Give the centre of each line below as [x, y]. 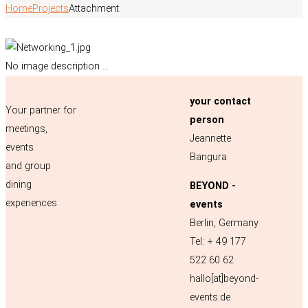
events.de [210, 297]
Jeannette [210, 139]
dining [19, 184]
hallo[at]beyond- [224, 278]
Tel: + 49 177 [218, 241]
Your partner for [41, 110]
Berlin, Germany [224, 223]
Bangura [208, 157]
